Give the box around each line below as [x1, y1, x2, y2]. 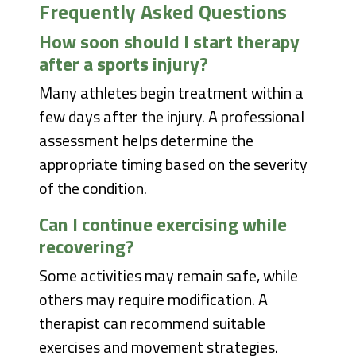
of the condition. [39, 176, 148, 201]
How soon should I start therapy [39, 27, 300, 56]
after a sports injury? [39, 49, 209, 79]
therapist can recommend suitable [39, 311, 266, 336]
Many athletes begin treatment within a [39, 80, 304, 106]
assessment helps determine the [39, 128, 254, 153]
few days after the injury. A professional [39, 104, 305, 130]
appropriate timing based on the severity [39, 152, 308, 177]
